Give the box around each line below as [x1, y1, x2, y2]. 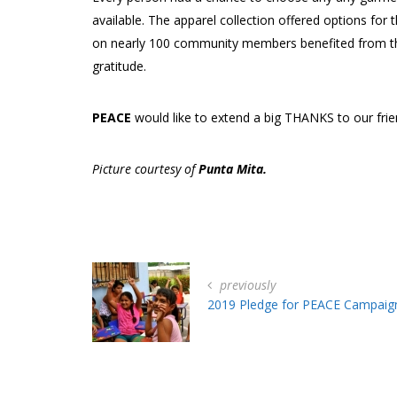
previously [216, 276, 276, 293]
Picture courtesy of [92, 160, 198, 177]
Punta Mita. [198, 160, 267, 177]
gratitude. [92, 57, 146, 74]
